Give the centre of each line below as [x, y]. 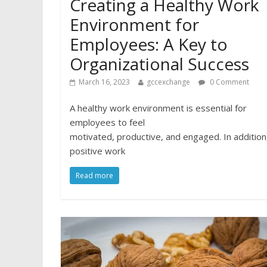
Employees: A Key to [149, 44]
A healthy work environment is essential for [158, 108]
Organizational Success [159, 63]
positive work [97, 150]
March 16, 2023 [104, 82]
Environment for [134, 24]
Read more [94, 175]
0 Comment [229, 82]
